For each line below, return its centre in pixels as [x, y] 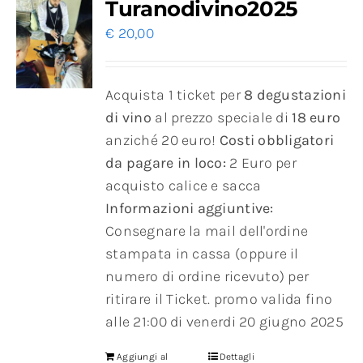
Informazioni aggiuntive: [190, 209]
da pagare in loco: [166, 163]
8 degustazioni [295, 95]
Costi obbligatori [277, 141]
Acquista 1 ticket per [175, 95]
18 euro [316, 118]
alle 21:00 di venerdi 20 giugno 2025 [224, 322]
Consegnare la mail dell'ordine [207, 231]
